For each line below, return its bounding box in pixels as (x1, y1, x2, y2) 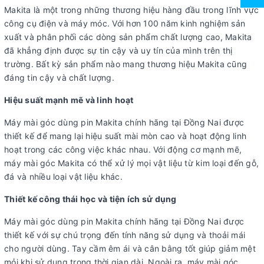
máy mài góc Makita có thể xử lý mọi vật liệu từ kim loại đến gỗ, (4, 158, 259, 169)
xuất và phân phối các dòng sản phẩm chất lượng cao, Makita (4, 32, 252, 42)
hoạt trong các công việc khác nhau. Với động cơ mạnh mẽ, (4, 144, 242, 155)
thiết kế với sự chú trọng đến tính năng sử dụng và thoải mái (4, 230, 245, 240)
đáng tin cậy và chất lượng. (4, 72, 114, 83)
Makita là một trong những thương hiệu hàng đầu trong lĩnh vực (4, 5, 259, 15)
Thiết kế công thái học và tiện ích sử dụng (4, 194, 177, 204)
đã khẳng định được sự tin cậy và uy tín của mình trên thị (4, 45, 233, 56)
